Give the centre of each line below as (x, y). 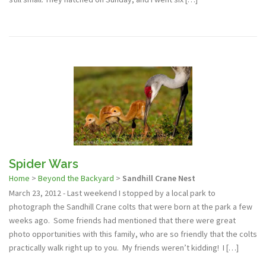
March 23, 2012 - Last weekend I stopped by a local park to (112, 193)
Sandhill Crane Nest (159, 178)
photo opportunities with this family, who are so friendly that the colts (133, 234)
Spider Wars (44, 164)
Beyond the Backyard (76, 178)
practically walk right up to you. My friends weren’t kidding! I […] (124, 248)
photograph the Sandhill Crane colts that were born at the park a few (131, 207)
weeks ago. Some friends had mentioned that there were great (122, 221)
